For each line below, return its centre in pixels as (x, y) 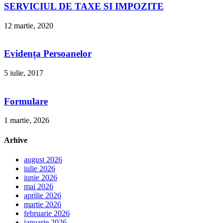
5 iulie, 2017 (24, 73)
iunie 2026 (41, 177)
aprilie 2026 (43, 195)
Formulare (26, 101)
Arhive (16, 140)
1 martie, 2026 (27, 120)
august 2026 (43, 159)
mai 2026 (39, 186)
